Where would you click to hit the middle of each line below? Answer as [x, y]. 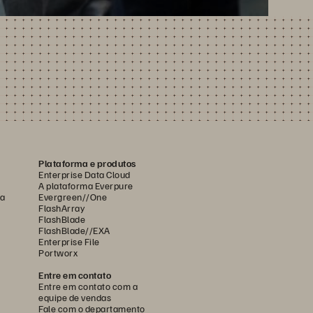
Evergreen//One [73, 196]
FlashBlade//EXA [74, 230]
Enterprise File [69, 241]
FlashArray [61, 208]
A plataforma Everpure [86, 185]
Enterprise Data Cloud [85, 174]
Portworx [58, 252]
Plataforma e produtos [87, 163]
